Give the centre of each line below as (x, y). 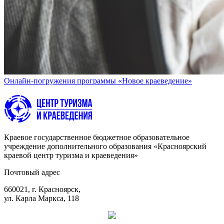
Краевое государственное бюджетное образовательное (97, 137)
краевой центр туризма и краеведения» (71, 155)
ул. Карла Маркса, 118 (41, 198)
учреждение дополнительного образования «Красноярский (105, 146)
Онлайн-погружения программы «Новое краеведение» (98, 80)
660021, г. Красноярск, (42, 189)
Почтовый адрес (32, 172)
